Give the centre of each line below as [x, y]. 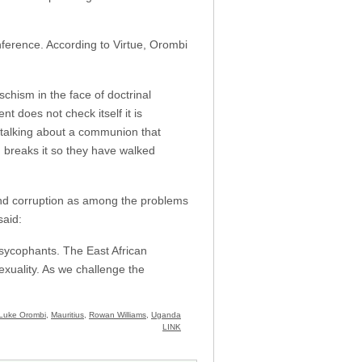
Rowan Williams [118, 315]
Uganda [166, 315]
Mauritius [67, 315]
